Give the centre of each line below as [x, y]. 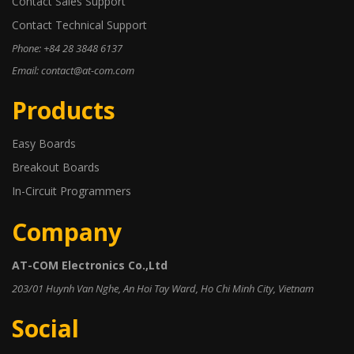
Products [64, 110]
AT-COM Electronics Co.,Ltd [90, 265]
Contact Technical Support [79, 25]
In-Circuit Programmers [72, 191]
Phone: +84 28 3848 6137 [67, 48]
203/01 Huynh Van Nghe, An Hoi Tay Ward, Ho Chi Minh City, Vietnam [163, 288]
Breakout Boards [56, 167]
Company [67, 232]
